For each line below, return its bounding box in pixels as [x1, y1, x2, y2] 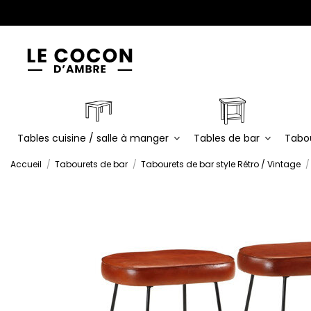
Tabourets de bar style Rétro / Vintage [141, 158, 301, 170]
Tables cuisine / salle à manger [17, 131, 171, 145]
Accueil [10, 158, 42, 170]
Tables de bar [194, 131, 262, 145]
